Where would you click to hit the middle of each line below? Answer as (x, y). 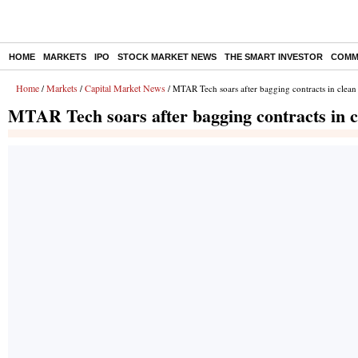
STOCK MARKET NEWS (167, 57)
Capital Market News (125, 88)
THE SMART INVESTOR (274, 57)
